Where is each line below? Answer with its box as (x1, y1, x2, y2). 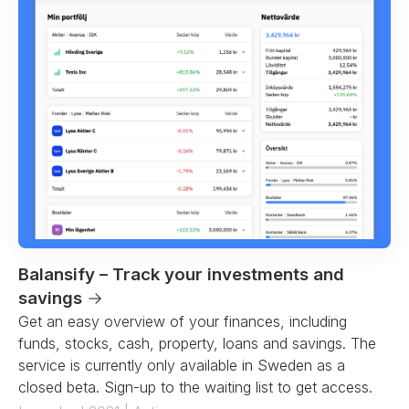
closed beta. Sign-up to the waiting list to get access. (18, 377, 372, 396)
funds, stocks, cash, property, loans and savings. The (18, 333, 376, 352)
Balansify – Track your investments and (18, 263, 344, 285)
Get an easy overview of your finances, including (18, 311, 347, 330)
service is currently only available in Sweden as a (18, 355, 345, 374)
